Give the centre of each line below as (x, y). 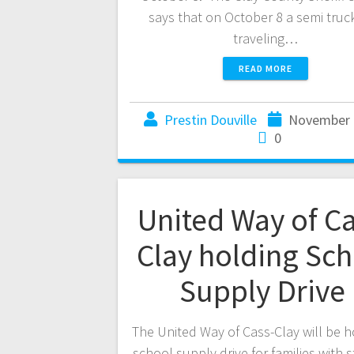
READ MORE (265, 69)
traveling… (265, 39)
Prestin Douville (211, 120)
